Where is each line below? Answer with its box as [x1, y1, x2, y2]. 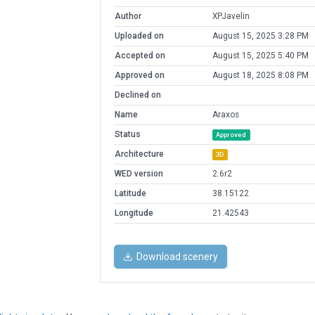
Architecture [114, 149, 164, 160]
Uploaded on [114, 31, 164, 41]
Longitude [114, 208, 153, 219]
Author [114, 11, 141, 22]
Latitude [114, 188, 146, 199]
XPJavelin [212, 11, 250, 22]
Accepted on [114, 51, 165, 61]
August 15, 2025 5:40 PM [212, 51, 309, 61]
